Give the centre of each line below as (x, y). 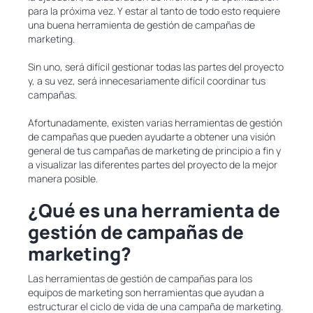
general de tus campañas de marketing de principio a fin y (154, 151)
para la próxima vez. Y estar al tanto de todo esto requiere (154, 11)
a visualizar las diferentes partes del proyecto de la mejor (153, 165)
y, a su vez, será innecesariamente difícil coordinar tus (147, 81)
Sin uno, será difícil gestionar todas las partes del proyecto (156, 67)
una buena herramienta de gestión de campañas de (141, 25)
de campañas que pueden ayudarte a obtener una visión (152, 137)
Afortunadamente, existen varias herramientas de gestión (155, 123)
